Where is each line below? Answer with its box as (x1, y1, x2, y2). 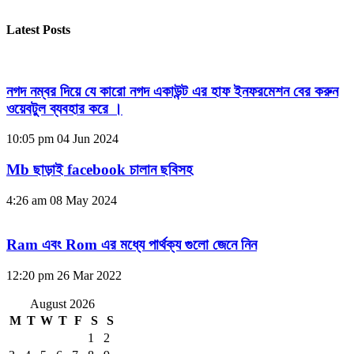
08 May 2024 (50, 193, 117, 207)
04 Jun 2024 (57, 132, 119, 146)
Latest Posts (6, 22, 70, 36)
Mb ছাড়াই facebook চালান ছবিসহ (6, 161, 193, 179)
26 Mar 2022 (57, 269, 122, 283)
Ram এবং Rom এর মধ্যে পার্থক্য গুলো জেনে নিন (6, 236, 257, 254)
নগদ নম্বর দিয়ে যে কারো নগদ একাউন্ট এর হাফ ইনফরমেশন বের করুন (6, 82, 338, 100)
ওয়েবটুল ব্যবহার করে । (6, 100, 122, 117)
